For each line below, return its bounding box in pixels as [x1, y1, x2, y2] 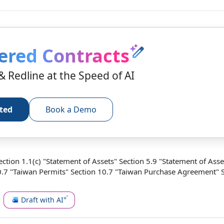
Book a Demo [45, 104, 97, 115]
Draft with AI [21, 194, 63, 204]
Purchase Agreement [144, 166, 216, 176]
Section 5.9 [119, 156, 157, 166]
